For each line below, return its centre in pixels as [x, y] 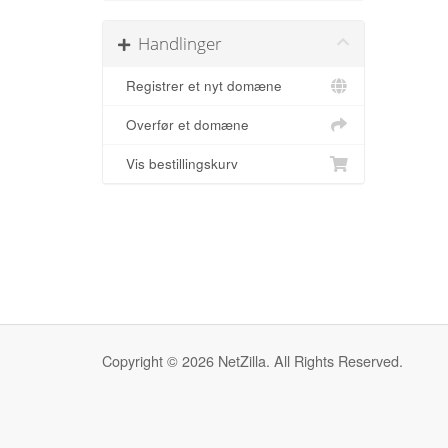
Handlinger [176, 43]
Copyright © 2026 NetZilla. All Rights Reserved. [252, 360]
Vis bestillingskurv [178, 163]
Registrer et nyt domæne [200, 85]
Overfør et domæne [183, 124]
